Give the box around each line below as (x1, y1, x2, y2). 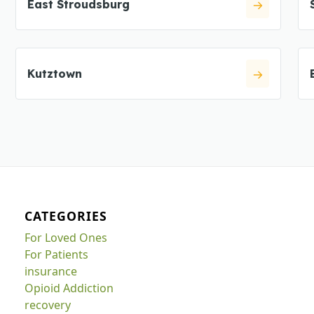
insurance (25, 263, 78, 279)
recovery (25, 296, 71, 313)
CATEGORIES (25, 207, 108, 224)
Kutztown (27, 67, 82, 81)
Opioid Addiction (25, 280, 114, 296)
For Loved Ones (25, 229, 108, 245)
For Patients (25, 246, 89, 262)
